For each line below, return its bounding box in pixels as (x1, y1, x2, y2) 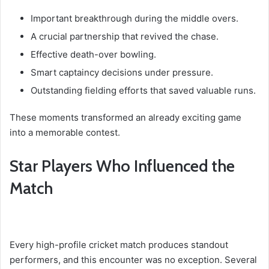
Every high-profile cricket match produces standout (10, 239, 228, 251)
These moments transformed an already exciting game (10, 111, 241, 123)
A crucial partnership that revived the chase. (31, 30, 219, 42)
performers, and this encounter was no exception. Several (10, 254, 257, 266)
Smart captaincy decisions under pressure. (31, 66, 213, 78)
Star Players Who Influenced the (10, 156, 235, 176)
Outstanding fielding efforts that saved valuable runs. (31, 84, 256, 96)
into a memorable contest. (10, 126, 120, 138)
